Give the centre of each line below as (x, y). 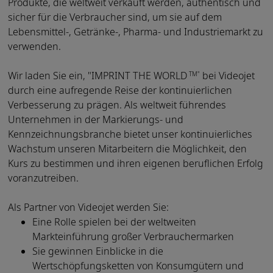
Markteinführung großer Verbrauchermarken (133, 236)
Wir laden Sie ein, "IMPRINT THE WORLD (97, 75)
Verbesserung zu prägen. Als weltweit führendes (117, 105)
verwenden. (34, 46)
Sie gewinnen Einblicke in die (97, 251)
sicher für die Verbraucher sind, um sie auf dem (115, 17)
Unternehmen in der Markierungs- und (95, 119)
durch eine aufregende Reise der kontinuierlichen (120, 90)
